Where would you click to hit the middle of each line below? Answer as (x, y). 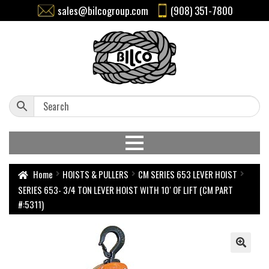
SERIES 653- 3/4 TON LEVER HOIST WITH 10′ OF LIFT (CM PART (125, 190)
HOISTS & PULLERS (96, 174)
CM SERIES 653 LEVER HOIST (188, 174)
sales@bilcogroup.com (103, 11)
